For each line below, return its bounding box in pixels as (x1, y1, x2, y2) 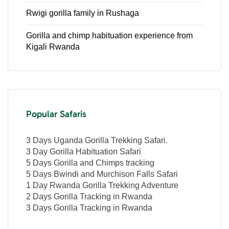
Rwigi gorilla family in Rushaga (26, 9, 139, 18)
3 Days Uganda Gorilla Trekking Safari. (26, 136, 168, 145)
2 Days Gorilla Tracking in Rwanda (26, 192, 152, 201)
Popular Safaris (26, 108, 86, 120)
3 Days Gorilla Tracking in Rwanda (26, 203, 152, 213)
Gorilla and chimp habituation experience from (26, 31, 193, 40)
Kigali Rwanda (26, 42, 80, 52)
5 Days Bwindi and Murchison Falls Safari (26, 170, 178, 179)
